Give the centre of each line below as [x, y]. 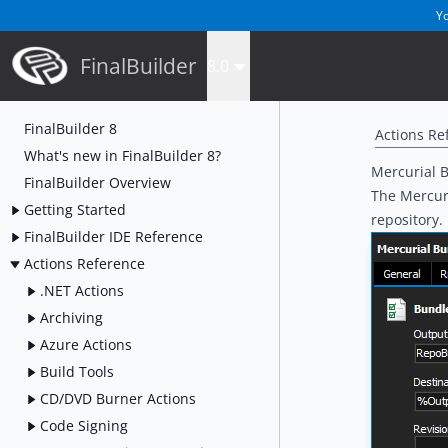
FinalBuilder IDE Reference [113, 236]
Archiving [71, 317]
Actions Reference [84, 263]
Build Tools [77, 371]
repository [405, 219]
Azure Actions [86, 344]
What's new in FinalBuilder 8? [122, 155]
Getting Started [75, 209]
